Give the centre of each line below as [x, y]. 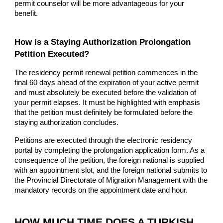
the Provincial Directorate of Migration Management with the [111, 180]
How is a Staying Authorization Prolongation [103, 42]
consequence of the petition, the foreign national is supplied [110, 160]
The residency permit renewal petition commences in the [106, 72]
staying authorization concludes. [67, 122]
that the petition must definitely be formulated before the [104, 112]
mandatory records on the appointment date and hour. [101, 190]
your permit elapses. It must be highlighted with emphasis [108, 102]
